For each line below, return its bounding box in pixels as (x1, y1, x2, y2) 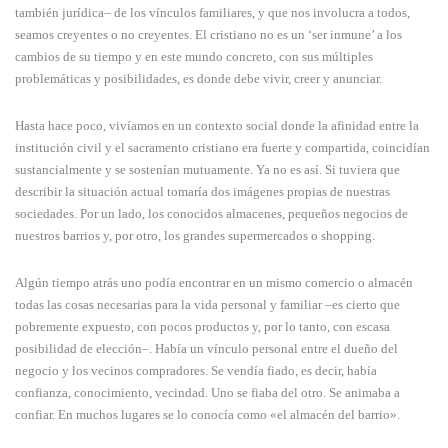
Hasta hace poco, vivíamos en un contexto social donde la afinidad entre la (15, 118, 419, 134)
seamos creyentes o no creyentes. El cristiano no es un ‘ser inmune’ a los (15, 27, 402, 43)
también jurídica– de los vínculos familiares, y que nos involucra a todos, (15, 5, 410, 21)
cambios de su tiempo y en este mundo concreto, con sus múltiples (15, 49, 373, 65)
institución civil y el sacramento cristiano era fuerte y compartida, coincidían (15, 140, 430, 156)
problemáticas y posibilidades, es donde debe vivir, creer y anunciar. (15, 71, 382, 87)
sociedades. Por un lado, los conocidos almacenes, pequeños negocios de (15, 206, 408, 222)
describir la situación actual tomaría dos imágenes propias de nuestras (15, 184, 390, 200)
